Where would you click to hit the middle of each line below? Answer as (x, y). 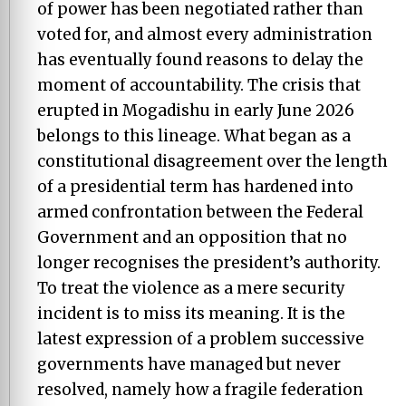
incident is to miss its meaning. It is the (191, 313)
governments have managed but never (189, 364)
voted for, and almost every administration (205, 34)
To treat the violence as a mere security (191, 288)
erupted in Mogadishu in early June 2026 (196, 110)
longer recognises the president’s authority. (209, 262)
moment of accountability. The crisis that (199, 85)
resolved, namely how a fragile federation (200, 389)
